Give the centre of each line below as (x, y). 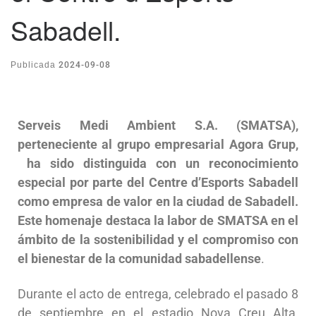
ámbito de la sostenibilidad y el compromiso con (158, 240)
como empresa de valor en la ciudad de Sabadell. (158, 202)
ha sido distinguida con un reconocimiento (158, 164)
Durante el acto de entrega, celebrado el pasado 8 (158, 293)
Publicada (35, 65)
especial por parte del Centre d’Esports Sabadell (158, 183)
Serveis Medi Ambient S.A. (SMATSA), (158, 126)
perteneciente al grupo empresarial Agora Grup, (158, 145)
